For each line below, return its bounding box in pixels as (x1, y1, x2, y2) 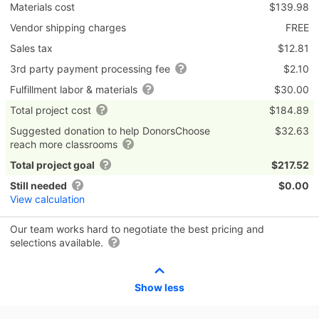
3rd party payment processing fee (10, 62, 173, 75)
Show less (135, 281, 184, 293)
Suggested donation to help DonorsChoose (10, 124, 210, 137)
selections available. (10, 236, 106, 249)
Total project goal (10, 158, 95, 171)
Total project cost (10, 103, 94, 116)
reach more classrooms (10, 137, 120, 150)
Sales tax (10, 41, 53, 54)
